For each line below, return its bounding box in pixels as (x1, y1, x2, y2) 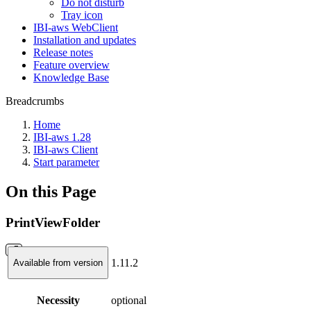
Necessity (36, 294, 80, 306)
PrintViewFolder (6, 215, 100, 230)
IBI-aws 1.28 (33, 131, 91, 143)
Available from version (13, 257, 103, 268)
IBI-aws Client (33, 144, 98, 155)
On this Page (6, 182, 96, 201)
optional (111, 294, 146, 306)
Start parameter (33, 156, 99, 168)
